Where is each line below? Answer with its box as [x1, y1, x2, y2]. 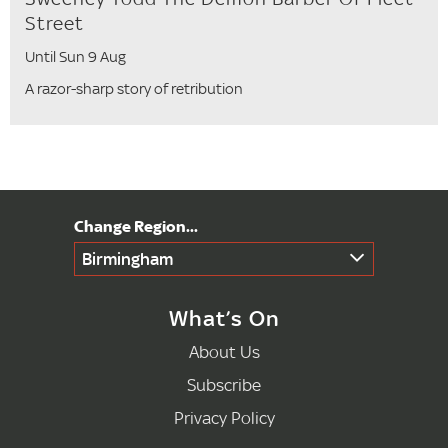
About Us [188, 340, 260, 362]
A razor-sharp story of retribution [25, 78, 243, 98]
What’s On [168, 304, 280, 331]
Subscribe [187, 373, 261, 395]
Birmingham [82, 247, 173, 269]
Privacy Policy [173, 406, 275, 428]
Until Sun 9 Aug [25, 46, 126, 66]
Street [25, 11, 84, 35]
